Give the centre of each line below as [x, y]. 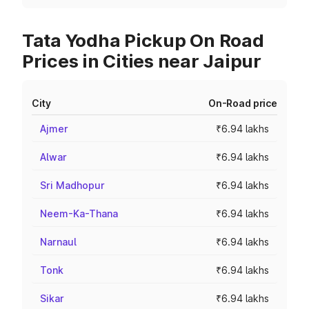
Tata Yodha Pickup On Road [143, 40]
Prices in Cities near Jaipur [142, 61]
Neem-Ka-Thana [79, 213]
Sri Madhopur [72, 185]
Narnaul [58, 242]
